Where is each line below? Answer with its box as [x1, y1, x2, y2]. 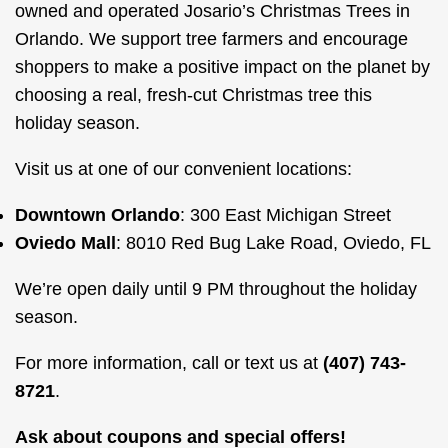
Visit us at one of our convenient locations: [15, 159, 352, 179]
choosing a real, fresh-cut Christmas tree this [15, 85, 372, 105]
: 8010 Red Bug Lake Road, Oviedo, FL [116, 233, 431, 253]
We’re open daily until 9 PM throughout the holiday [15, 279, 417, 299]
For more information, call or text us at [15, 353, 323, 373]
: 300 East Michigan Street [180, 205, 391, 225]
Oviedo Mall [15, 233, 116, 253]
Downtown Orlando [15, 205, 180, 225]
